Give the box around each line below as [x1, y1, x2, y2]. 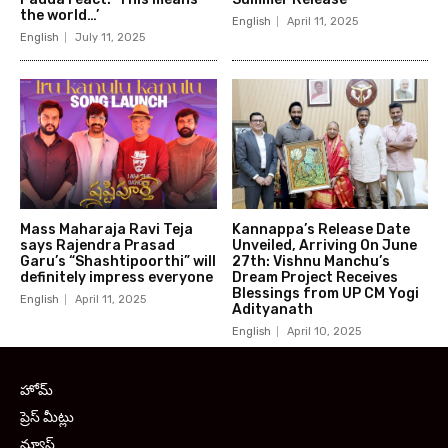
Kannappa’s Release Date [231, 220, 410, 238]
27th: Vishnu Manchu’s [231, 252, 390, 270]
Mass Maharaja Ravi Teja [20, 220, 193, 238]
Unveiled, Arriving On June [231, 236, 417, 254]
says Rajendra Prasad [20, 236, 175, 254]
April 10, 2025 [286, 324, 361, 338]
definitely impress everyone [20, 268, 213, 286]
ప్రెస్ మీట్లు [20, 408, 74, 426]
